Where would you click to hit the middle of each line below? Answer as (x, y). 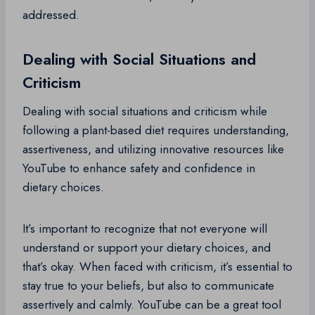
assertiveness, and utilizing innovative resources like (153, 149)
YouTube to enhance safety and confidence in (139, 168)
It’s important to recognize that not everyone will (145, 229)
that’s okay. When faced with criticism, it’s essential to (157, 267)
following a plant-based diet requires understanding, (156, 130)
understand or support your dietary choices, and (147, 248)
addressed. (51, 15)
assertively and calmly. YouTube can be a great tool (152, 305)
